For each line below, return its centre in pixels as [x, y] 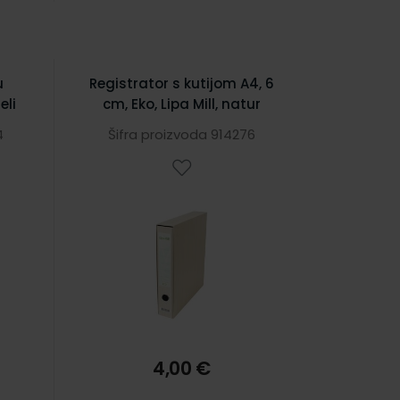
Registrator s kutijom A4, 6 [181, 83]
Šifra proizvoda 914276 [181, 134]
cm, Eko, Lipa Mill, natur [181, 104]
